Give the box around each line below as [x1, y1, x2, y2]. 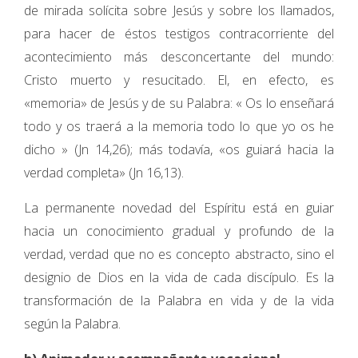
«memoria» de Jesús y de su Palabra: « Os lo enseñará [24, 94, 334, 112]
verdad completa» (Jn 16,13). [24, 164, 184, 181]
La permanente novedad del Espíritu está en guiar [24, 199, 334, 217]
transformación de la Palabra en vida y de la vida [24, 292, 334, 309]
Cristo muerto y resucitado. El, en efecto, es [24, 71, 334, 89]
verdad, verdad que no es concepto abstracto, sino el [24, 245, 334, 263]
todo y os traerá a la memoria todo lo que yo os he [24, 117, 334, 135]
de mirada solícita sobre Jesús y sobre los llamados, [24, 2, 334, 19]
